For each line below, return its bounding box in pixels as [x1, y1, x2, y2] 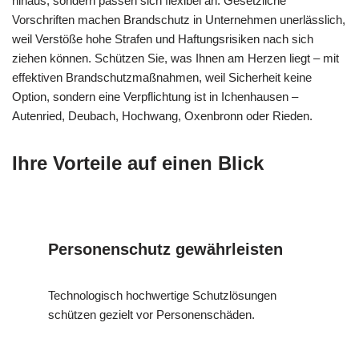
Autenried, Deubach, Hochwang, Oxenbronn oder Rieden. [12, 109, 313, 123]
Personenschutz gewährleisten [48, 240, 283, 259]
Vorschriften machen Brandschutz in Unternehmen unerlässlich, [12, 13, 345, 27]
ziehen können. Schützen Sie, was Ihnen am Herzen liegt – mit [12, 51, 339, 66]
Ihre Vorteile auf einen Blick [12, 152, 264, 175]
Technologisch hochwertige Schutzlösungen [48, 288, 276, 303]
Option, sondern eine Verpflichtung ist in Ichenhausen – [12, 90, 298, 104]
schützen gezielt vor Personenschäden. [48, 308, 255, 322]
